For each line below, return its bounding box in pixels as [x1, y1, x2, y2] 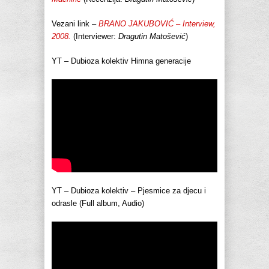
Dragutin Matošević [118, 32, 186, 41]
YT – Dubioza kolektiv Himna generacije [52, 56, 191, 66]
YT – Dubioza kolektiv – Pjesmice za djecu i [52, 186, 206, 196]
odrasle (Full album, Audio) [52, 199, 144, 208]
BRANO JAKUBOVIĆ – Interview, [98, 19, 216, 29]
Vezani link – [52, 19, 98, 29]
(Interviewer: [71, 32, 118, 41]
